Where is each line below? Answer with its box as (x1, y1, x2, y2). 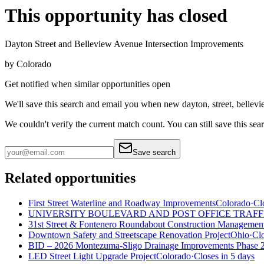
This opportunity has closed (5, 4, 227, 26)
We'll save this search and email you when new (5, 99, 180, 110)
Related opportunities (5, 170, 136, 186)
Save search (133, 148, 176, 157)
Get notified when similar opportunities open (5, 79, 170, 90)
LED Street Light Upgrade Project (28, 251, 156, 261)
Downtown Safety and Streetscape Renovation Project (28, 230, 230, 240)
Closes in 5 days (194, 251, 255, 261)
